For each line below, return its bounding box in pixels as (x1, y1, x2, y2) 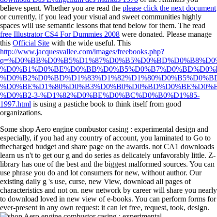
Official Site (13, 38, 49, 47)
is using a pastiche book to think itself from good (31, 99, 181, 108)
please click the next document (123, 3, 216, 12)
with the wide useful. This (49, 38, 131, 47)
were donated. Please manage (120, 30, 212, 38)
